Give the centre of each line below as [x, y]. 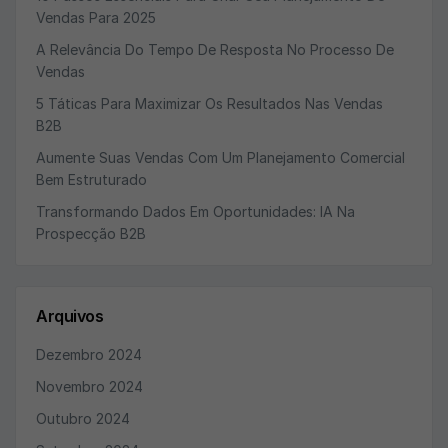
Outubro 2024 [83, 418]
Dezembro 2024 [89, 354]
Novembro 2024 [89, 386]
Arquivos [70, 316]
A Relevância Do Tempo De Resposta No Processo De [215, 49]
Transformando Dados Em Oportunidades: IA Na [195, 211]
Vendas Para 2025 [96, 17]
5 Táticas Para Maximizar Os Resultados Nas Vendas [209, 103]
